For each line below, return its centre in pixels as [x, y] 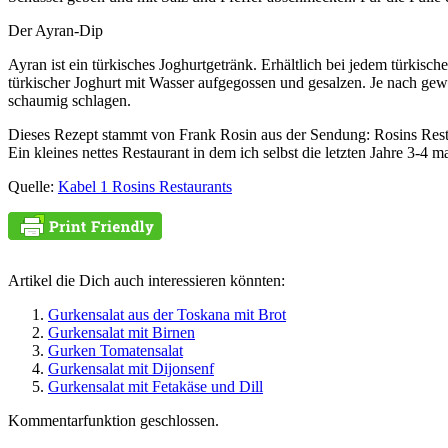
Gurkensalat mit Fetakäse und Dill [155, 386]
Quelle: [33, 186]
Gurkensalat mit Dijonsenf [131, 368]
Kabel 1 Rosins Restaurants [145, 186]
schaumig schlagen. [69, 100]
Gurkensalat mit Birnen [121, 332]
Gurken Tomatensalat [115, 350]
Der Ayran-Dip [55, 30]
